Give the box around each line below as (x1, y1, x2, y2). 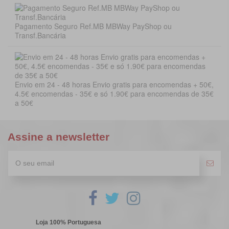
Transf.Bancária (15, 30, 66, 41)
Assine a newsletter (8, 130, 109, 143)
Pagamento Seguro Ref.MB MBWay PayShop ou (15, 21, 172, 32)
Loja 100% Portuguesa (36, 218, 101, 226)
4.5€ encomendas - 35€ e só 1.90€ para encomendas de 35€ (15, 88, 214, 99)
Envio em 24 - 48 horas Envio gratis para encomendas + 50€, (15, 79, 214, 89)
